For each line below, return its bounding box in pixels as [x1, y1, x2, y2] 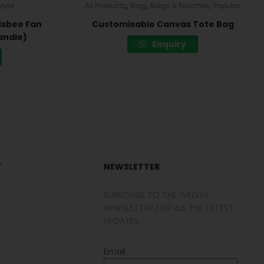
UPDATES [104, 215, 140, 227]
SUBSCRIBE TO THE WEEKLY [104, 189, 210, 202]
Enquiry [150, 38, 187, 50]
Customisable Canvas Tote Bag [91, 18, 234, 30]
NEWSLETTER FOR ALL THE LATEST [104, 202, 235, 214]
